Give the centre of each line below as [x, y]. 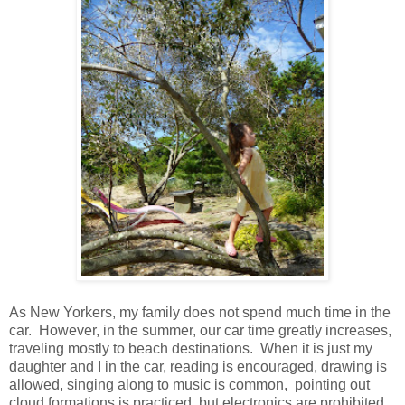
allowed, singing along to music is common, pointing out [189, 384]
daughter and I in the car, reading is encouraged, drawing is [198, 366]
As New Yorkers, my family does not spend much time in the [200, 312]
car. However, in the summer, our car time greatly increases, [200, 330]
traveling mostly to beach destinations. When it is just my [191, 348]
